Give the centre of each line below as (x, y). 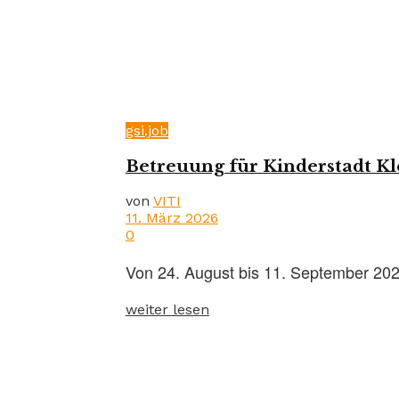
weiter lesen (167, 310)
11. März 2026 (171, 218)
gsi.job (147, 131)
